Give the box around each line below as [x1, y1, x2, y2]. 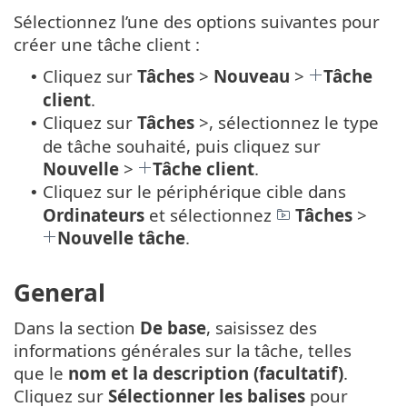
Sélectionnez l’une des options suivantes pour [14, 9, 380, 33]
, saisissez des [206, 316, 317, 340]
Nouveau [213, 64, 290, 87]
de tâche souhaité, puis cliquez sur [43, 134, 321, 157]
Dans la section [14, 316, 140, 340]
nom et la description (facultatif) [68, 362, 343, 385]
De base [140, 316, 206, 340]
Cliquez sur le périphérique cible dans [43, 179, 346, 203]
